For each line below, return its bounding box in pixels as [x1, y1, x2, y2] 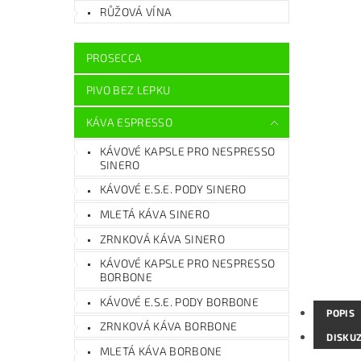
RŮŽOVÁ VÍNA [99, 5, 172, 19]
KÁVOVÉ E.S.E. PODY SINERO [99, 182, 247, 197]
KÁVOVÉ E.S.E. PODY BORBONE [99, 294, 259, 309]
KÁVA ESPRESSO [85, 114, 172, 129]
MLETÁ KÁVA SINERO [99, 206, 210, 221]
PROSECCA [85, 50, 143, 64]
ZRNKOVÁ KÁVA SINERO [99, 231, 225, 246]
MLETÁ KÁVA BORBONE [99, 343, 222, 358]
